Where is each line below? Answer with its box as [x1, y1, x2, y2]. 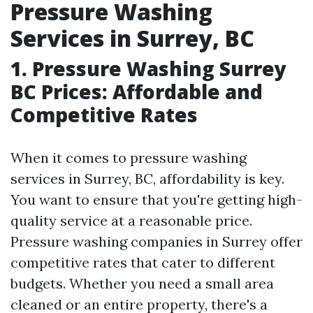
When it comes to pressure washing [10, 149, 247, 166]
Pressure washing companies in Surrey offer [10, 233, 303, 250]
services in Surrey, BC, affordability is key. [10, 170, 284, 187]
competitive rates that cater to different [10, 254, 275, 271]
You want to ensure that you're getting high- [10, 191, 303, 208]
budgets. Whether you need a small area [10, 275, 274, 292]
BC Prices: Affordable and [10, 78, 263, 105]
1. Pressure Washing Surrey [10, 55, 286, 82]
